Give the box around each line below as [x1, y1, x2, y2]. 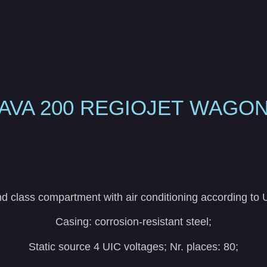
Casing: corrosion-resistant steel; [55, 216, 212, 228]
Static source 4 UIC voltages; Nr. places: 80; [29, 240, 238, 253]
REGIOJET [80, 96, 190, 119]
